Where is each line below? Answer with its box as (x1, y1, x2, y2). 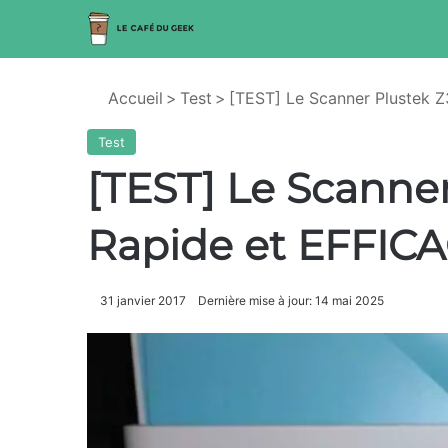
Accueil (103, 88, 163, 108)
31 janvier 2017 (100, 293, 186, 308)
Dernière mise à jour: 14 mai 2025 (198, 293, 384, 308)
